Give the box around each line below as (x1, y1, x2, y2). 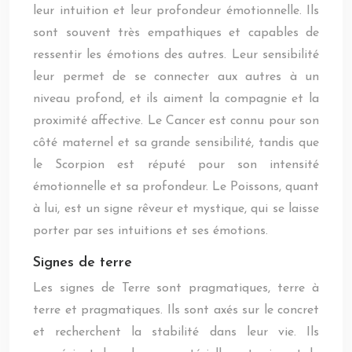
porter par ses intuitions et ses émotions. (33, 225, 268, 237)
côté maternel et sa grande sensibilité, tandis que (33, 137, 319, 149)
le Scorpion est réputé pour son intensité (33, 159, 319, 171)
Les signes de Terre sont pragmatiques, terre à (33, 282, 319, 295)
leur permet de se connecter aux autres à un (33, 71, 319, 83)
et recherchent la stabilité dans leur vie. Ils (33, 326, 319, 339)
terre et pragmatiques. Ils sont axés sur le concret (33, 304, 319, 317)
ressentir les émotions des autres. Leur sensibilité (33, 49, 319, 61)
